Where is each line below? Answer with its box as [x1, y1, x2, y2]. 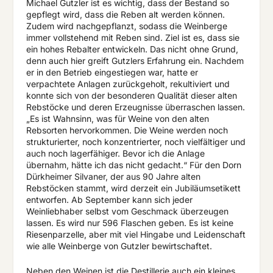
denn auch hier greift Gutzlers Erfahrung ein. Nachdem [26, 55, 244, 66]
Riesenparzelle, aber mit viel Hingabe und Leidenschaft [26, 229, 246, 239]
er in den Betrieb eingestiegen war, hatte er [26, 66, 198, 77]
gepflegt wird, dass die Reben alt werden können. [26, 9, 225, 19]
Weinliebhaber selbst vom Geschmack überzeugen [26, 205, 229, 216]
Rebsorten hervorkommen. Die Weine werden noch [26, 124, 228, 135]
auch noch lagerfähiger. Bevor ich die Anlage [26, 147, 205, 158]
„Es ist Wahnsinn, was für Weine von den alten [26, 113, 209, 124]
